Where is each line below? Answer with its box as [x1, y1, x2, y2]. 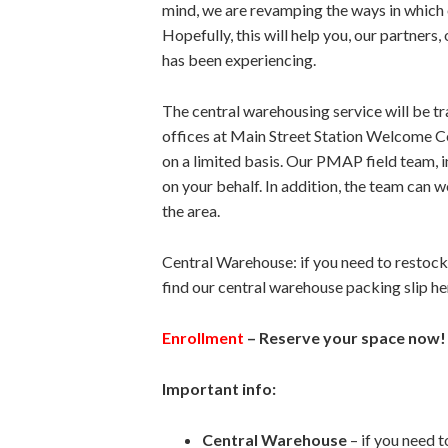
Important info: [162, 379, 276, 399]
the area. [162, 201, 220, 221]
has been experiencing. [162, 50, 316, 70]
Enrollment [162, 328, 244, 348]
